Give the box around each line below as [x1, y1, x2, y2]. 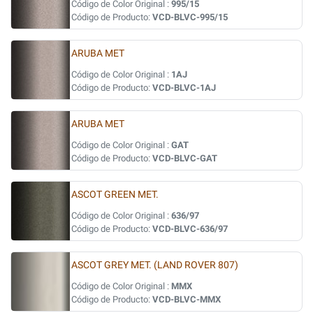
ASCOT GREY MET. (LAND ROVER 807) [71, 259, 238, 271]
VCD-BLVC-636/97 [152, 224, 228, 234]
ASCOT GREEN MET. [71, 189, 159, 201]
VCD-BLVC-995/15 [152, 12, 228, 22]
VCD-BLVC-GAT [152, 153, 217, 163]
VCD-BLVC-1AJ [152, 82, 216, 93]
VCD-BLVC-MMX [152, 294, 221, 305]
